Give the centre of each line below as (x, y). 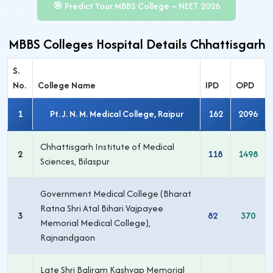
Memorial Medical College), (95, 223)
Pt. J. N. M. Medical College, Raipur (116, 114)
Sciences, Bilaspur (75, 161)
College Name (67, 85)
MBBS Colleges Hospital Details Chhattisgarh (136, 44)
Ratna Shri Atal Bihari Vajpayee (102, 208)
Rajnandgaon (68, 237)
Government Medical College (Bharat (116, 193)
